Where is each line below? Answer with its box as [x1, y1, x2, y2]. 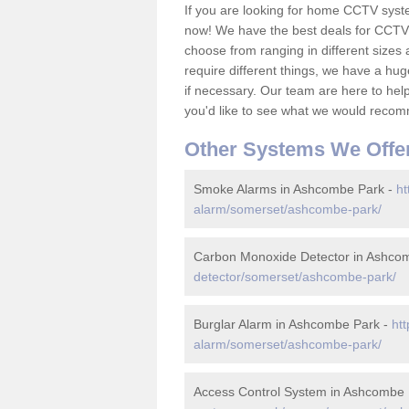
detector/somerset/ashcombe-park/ [194, 269, 396, 284]
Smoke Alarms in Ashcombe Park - [194, 182, 396, 196]
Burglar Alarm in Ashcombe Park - [194, 317, 392, 331]
